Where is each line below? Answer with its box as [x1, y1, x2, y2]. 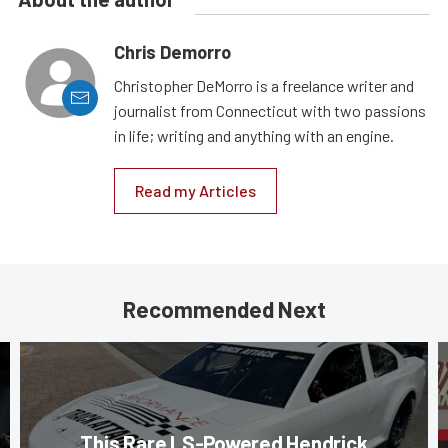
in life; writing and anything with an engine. [114, 125, 394, 145]
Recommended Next [122, 295, 326, 322]
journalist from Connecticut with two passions [114, 100, 426, 120]
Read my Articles [135, 180, 256, 200]
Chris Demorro [114, 40, 231, 63]
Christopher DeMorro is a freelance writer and [114, 75, 414, 95]
